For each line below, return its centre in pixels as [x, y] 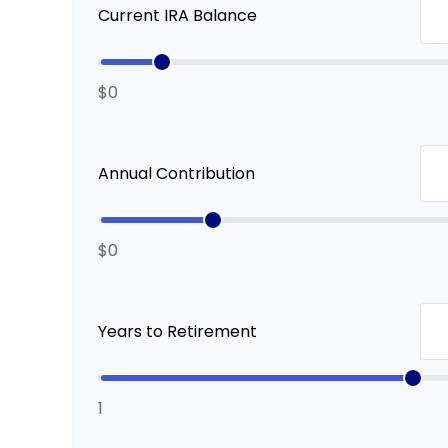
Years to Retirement [177, 332]
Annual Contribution [176, 174]
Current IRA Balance [177, 16]
